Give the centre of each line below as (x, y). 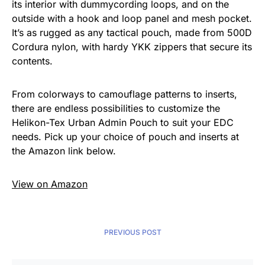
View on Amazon (50, 184)
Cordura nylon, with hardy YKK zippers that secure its (132, 47)
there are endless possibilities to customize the (116, 109)
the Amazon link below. (64, 151)
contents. (32, 61)
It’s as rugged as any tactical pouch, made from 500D (132, 33)
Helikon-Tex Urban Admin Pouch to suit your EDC (123, 123)
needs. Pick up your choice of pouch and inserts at (125, 137)
